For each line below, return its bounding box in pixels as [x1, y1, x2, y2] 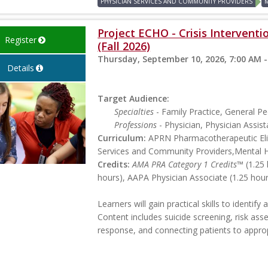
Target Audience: [98, 92, 170, 104]
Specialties [114, 105, 154, 117]
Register [4, 33, 36, 45]
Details [7, 62, 34, 74]
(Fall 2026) [98, 38, 151, 53]
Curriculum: [98, 132, 147, 144]
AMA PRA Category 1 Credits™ [132, 158, 244, 170]
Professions [114, 118, 157, 130]
